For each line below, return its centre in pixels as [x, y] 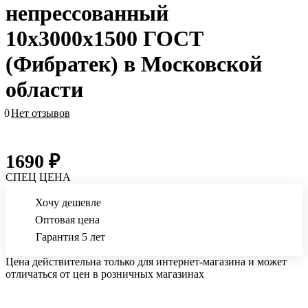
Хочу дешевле [68, 203]
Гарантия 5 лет [70, 237]
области [44, 90]
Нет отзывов [41, 113]
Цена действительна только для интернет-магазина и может [146, 262]
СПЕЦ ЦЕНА [38, 177]
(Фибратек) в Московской [134, 64]
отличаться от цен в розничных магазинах [105, 274]
